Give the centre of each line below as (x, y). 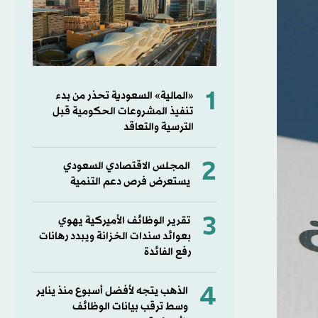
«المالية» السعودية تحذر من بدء (124, 96)
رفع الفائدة (167, 252)
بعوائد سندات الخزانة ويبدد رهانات (115, 236)
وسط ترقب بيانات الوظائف (130, 307)
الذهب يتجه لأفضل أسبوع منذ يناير (112, 291)
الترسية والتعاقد (158, 127)
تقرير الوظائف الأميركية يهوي (124, 221)
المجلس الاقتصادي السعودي (126, 166)
